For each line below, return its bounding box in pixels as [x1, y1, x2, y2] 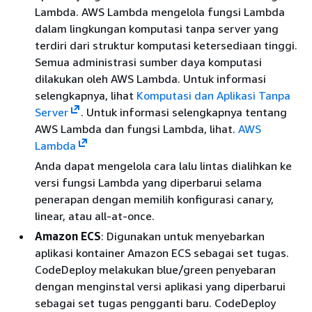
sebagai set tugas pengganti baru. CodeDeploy [35, 296, 276, 310]
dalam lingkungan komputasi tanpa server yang [35, 22, 279, 36]
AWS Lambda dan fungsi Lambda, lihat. [35, 122, 238, 136]
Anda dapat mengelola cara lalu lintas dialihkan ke [35, 159, 292, 173]
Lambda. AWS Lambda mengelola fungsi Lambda [35, 5, 285, 19]
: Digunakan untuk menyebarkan [101, 229, 265, 243]
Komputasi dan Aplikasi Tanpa [136, 88, 290, 102]
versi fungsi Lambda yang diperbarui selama [35, 175, 262, 189]
